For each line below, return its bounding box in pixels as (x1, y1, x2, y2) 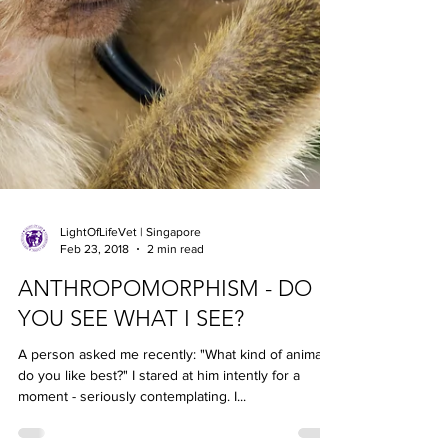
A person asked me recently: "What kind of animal (18, 418, 325, 434)
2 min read (147, 313, 204, 328)
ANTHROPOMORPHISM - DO (18, 347, 312, 374)
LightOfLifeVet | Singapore (60, 297, 201, 311)
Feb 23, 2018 (60, 313, 129, 328)
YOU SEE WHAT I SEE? (18, 377, 244, 404)
